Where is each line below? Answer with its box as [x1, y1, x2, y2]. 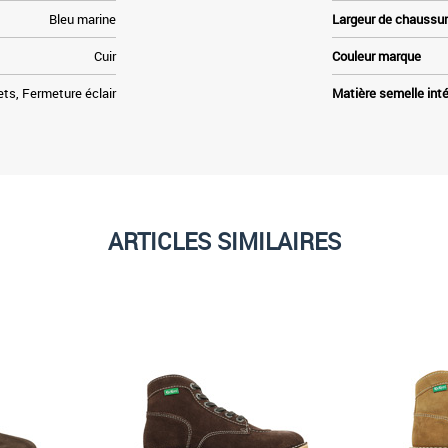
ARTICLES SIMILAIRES [107, 225, 341, 257]
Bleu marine [48, 9, 116, 28]
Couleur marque [332, 46, 422, 65]
